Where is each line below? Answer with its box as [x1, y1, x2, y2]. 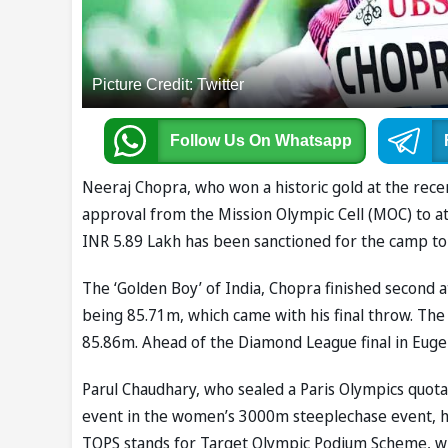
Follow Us [169, 132, 249, 150]
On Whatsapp [248, 132, 352, 150]
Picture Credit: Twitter [92, 76, 244, 94]
